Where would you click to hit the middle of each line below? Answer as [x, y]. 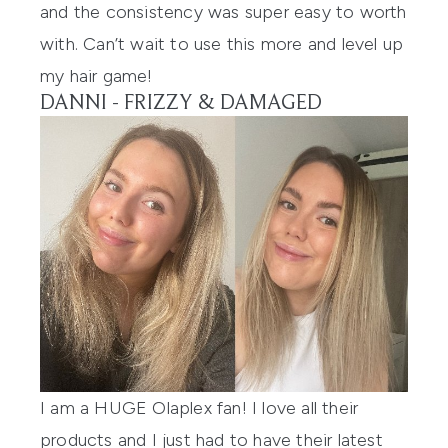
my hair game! [96, 76]
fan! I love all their [285, 408]
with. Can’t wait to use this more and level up [222, 44]
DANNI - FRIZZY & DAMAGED [181, 104]
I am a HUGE [96, 408]
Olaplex [182, 408]
